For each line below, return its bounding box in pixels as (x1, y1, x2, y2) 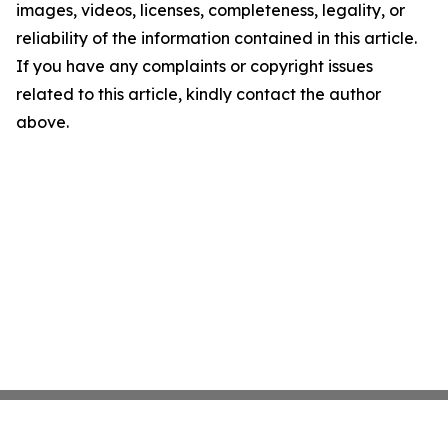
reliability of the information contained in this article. (16, 28, 417, 48)
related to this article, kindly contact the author (16, 84, 381, 104)
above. (16, 112, 69, 132)
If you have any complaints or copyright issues (16, 56, 373, 76)
